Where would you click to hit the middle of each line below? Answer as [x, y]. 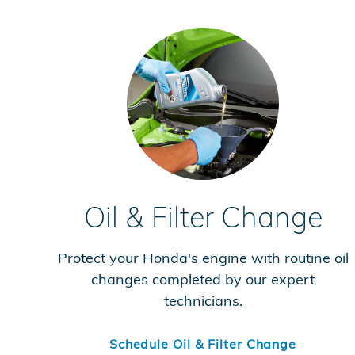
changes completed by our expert [203, 279]
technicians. [203, 300]
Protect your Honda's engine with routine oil [203, 258]
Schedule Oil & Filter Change [203, 344]
